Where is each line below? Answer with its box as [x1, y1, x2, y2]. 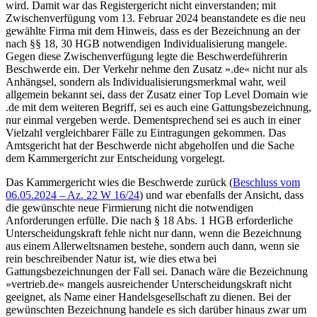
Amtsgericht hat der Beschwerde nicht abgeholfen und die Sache [6, 139, 294, 151]
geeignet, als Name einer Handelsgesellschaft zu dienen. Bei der [6, 290, 291, 303]
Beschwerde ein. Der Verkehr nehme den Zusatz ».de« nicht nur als [6, 62, 307, 75]
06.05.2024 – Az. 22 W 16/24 [6, 188, 139, 201]
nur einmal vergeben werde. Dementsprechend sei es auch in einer [6, 113, 301, 126]
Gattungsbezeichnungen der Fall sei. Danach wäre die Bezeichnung [6, 265, 308, 277]
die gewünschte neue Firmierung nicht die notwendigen [6, 201, 253, 214]
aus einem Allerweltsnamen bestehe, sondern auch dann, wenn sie [6, 239, 299, 252]
